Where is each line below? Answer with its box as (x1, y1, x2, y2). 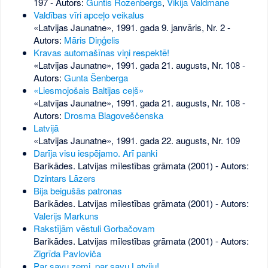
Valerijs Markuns (33, 209, 99, 222)
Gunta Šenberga (63, 71, 128, 84)
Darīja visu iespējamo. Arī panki (33, 146, 157, 159)
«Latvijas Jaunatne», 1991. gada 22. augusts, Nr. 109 (33, 133, 240, 147)
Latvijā (33, 121, 59, 134)
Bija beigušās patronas (33, 184, 122, 197)
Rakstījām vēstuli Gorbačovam (33, 221, 155, 234)
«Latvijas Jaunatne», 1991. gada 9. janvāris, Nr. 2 (33, 20, 225, 33)
